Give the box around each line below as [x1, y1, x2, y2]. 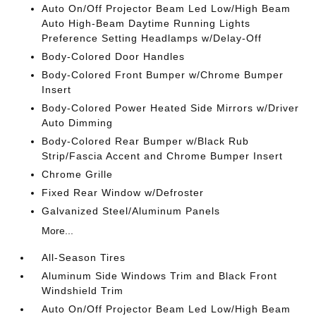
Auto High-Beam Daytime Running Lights [42, 18, 251, 29]
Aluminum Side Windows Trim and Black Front [42, 270, 278, 281]
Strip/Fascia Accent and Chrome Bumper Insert [42, 150, 284, 162]
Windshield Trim [42, 285, 124, 296]
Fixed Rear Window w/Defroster [42, 187, 205, 198]
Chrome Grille [42, 169, 114, 180]
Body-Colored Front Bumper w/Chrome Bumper [42, 69, 284, 80]
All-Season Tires [42, 252, 126, 263]
